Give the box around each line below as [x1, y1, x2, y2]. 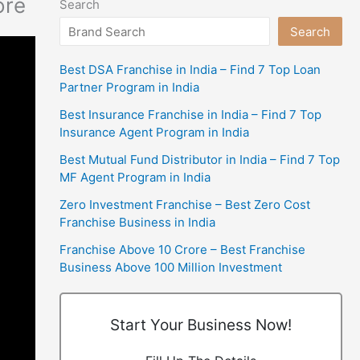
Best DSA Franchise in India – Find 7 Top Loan [59, 61, 321, 77]
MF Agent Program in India [59, 169, 211, 185]
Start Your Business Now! [110, 315, 292, 334]
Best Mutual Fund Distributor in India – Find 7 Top [59, 151, 340, 167]
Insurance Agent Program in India [59, 124, 249, 140]
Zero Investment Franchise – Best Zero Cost [59, 196, 310, 212]
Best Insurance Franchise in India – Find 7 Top [59, 106, 321, 122]
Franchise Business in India [59, 214, 215, 230]
